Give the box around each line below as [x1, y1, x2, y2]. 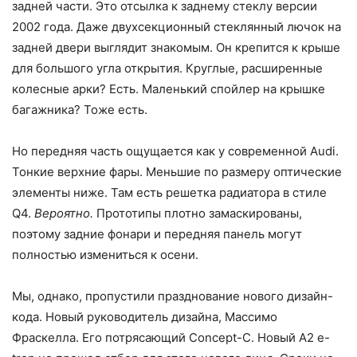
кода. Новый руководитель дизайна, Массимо [12, 309, 277, 325]
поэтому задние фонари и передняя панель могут [12, 226, 302, 242]
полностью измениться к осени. [12, 247, 198, 263]
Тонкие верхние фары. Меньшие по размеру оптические [12, 164, 342, 180]
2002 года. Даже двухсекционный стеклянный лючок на [12, 19, 341, 35]
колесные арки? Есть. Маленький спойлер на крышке [12, 81, 325, 97]
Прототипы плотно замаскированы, [93, 206, 302, 222]
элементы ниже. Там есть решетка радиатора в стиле [12, 185, 327, 201]
